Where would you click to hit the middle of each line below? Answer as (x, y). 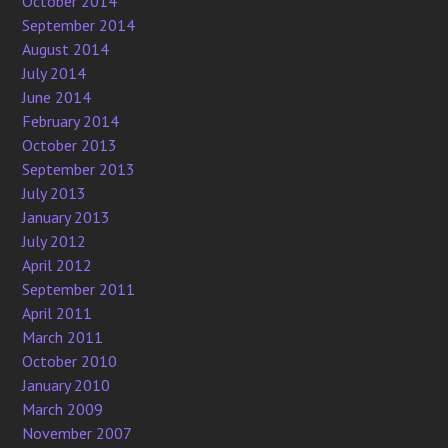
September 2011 (79, 289)
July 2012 (54, 241)
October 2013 (70, 145)
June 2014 (57, 97)
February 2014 (71, 121)
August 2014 (66, 49)
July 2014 (54, 73)
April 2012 (57, 265)
